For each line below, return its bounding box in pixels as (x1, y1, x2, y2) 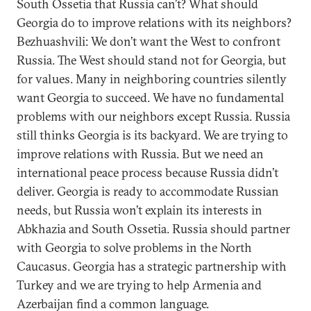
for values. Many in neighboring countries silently (17, 70, 287, 87)
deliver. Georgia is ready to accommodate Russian (17, 183, 279, 199)
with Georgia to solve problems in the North (17, 239, 252, 255)
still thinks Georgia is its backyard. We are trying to (17, 126, 288, 143)
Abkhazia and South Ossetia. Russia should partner (17, 220, 290, 237)
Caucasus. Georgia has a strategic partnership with (17, 258, 287, 274)
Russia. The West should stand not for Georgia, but (17, 51, 286, 68)
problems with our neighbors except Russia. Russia (17, 108, 290, 124)
